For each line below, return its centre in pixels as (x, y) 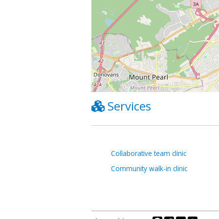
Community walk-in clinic (149, 168)
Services (129, 106)
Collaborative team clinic (149, 153)
